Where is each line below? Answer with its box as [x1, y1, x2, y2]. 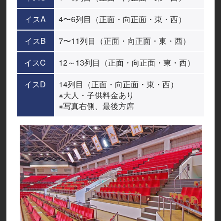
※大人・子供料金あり [58, 89, 134, 101]
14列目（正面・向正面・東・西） [58, 78, 178, 90]
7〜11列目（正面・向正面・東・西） [58, 35, 190, 46]
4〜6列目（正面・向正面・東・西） [58, 13, 186, 25]
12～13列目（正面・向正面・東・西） [58, 56, 195, 68]
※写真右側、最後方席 [58, 100, 134, 111]
